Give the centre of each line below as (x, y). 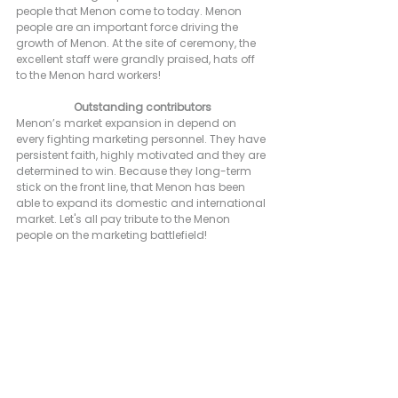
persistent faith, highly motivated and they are (142, 155)
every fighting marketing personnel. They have (142, 139)
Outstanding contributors (142, 107)
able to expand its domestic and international (142, 203)
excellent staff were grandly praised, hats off (137, 59)
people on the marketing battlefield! (111, 235)
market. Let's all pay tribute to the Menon (124, 219)
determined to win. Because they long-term (135, 171)
